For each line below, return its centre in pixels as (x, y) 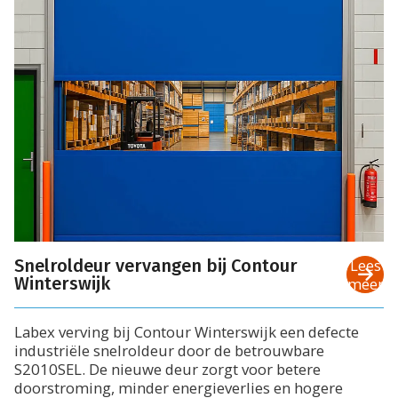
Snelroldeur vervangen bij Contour (156, 266)
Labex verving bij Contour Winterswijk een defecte (187, 332)
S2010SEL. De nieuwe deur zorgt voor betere (167, 370)
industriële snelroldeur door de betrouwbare (169, 351)
